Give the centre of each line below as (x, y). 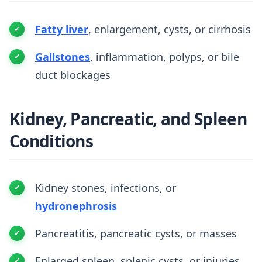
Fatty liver (62, 29)
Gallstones (63, 57)
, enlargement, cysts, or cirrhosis (170, 29)
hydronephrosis (76, 206)
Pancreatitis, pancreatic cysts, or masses (136, 233)
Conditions (51, 141)
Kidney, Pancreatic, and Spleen (128, 119)
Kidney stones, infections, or (106, 188)
